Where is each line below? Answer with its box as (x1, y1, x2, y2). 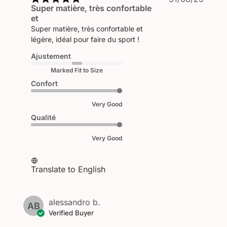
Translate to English (31, 164, 106, 174)
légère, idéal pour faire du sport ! (31, 34, 140, 44)
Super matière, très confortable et (31, 24, 143, 33)
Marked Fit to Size (50, 66, 103, 74)
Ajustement (31, 51, 71, 60)
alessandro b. (49, 197, 101, 207)
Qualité (31, 112, 56, 122)
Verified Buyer (49, 208, 94, 217)
